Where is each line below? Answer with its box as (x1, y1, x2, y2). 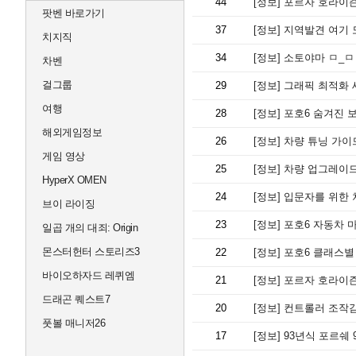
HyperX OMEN (42, 174, 106, 186)
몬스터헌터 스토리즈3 (42, 246, 140, 257)
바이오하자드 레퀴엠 (42, 269, 134, 281)
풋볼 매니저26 (42, 317, 105, 329)
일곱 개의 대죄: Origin (42, 222, 137, 234)
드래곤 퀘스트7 (42, 293, 110, 305)
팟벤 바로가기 (42, 7, 105, 19)
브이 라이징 (42, 198, 95, 210)
